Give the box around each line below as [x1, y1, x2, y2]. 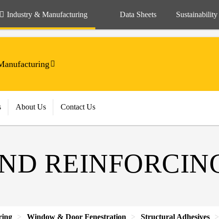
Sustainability [176, 10, 218, 19]
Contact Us [61, 103, 95, 111]
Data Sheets [120, 10, 156, 19]
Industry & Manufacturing [7, 10, 88, 19]
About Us [16, 103, 46, 111]
